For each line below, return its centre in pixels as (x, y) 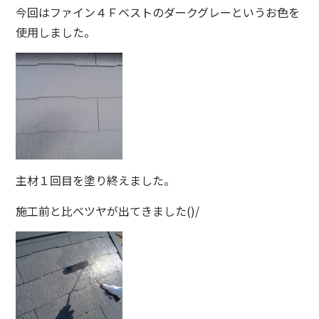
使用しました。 (56, 32)
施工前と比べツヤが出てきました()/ (108, 211)
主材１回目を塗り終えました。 (96, 181)
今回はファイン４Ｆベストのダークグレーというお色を (158, 12)
